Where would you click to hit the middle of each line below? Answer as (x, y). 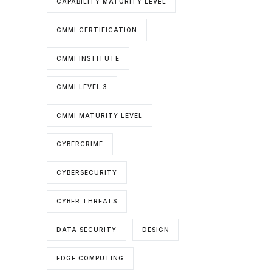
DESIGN (156, 229)
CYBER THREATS (87, 201)
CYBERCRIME (80, 144)
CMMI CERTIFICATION (97, 29)
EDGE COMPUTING (90, 258)
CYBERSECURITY (87, 172)
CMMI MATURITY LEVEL (100, 115)
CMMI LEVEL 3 (82, 87)
